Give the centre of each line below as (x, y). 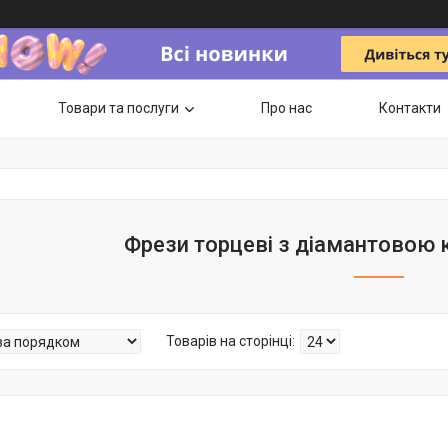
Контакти (410, 108)
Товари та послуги (118, 108)
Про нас (286, 108)
